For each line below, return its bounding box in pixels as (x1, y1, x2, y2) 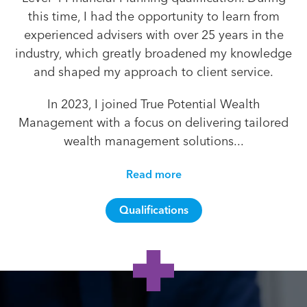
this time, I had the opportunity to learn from (27, 9, 280, 24)
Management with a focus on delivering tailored (19, 115, 288, 130)
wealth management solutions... (63, 134, 244, 149)
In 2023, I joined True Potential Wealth (47, 97, 260, 112)
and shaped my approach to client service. (34, 64, 273, 79)
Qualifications (119, 204, 188, 217)
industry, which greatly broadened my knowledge (15, 46, 292, 61)
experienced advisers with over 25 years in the (23, 27, 284, 42)
